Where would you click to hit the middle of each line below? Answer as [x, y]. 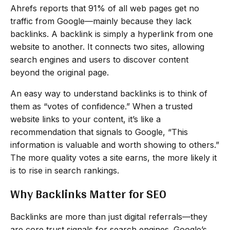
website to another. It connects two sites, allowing [107, 46]
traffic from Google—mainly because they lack [101, 21]
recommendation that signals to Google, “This [99, 132]
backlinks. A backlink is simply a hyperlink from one [112, 34]
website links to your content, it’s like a [85, 119]
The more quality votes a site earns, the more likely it [113, 157]
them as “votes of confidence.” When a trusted [101, 106]
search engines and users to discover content [99, 59]
